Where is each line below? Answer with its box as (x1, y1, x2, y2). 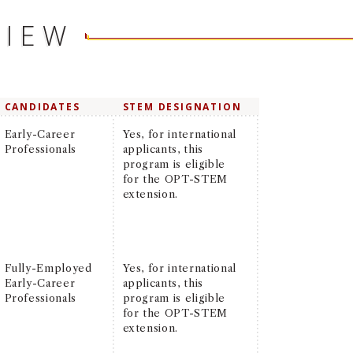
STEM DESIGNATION (122, 99, 242, 113)
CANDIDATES (4, 99, 80, 113)
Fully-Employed (4, 261, 92, 274)
